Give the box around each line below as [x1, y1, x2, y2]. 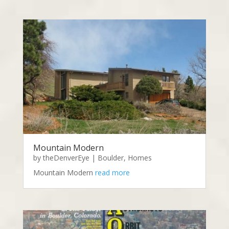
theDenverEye [42, 153, 89, 163]
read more [95, 168, 130, 178]
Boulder [97, 153, 124, 163]
